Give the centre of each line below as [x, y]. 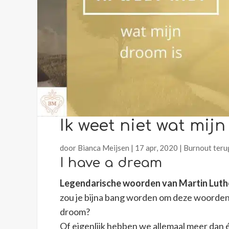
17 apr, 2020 [157, 148]
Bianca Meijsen [104, 148]
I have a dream [111, 163]
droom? [75, 212]
